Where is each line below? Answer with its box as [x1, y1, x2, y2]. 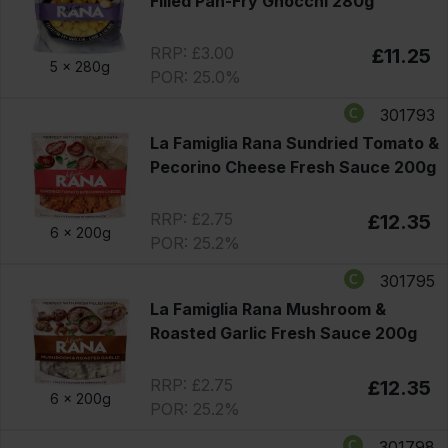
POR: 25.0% [149, 66, 241, 87]
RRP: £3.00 [149, 42, 234, 63]
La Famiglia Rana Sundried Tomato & [149, 132, 439, 153]
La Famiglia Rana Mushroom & [149, 298, 386, 319]
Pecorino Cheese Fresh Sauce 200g [149, 156, 436, 177]
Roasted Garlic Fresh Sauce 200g [149, 322, 417, 343]
